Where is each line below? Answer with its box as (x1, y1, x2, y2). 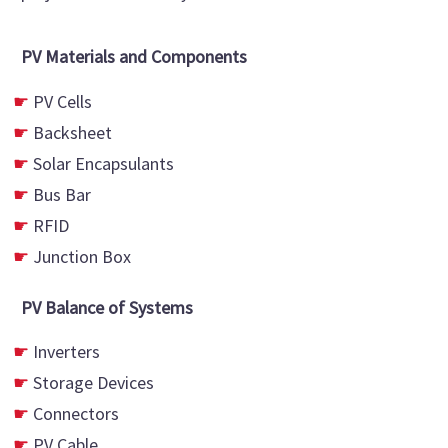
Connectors (33, 402, 119, 426)
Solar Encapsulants (33, 151, 174, 175)
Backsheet (33, 120, 112, 144)
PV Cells (33, 89, 92, 113)
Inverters (33, 340, 100, 364)
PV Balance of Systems (21, 295, 193, 319)
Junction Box (33, 244, 131, 268)
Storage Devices (33, 371, 154, 395)
